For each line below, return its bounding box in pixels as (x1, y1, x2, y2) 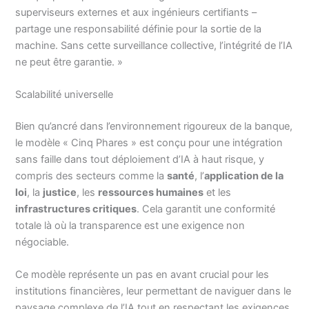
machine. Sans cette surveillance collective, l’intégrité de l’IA (15, 39, 293, 52)
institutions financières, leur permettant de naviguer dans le (15, 285, 292, 298)
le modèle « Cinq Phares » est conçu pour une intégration (15, 136, 283, 149)
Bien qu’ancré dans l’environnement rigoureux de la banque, (15, 119, 293, 132)
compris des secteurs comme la (15, 169, 168, 182)
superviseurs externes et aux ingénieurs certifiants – (15, 6, 257, 19)
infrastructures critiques (15, 202, 137, 215)
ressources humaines (98, 186, 204, 199)
